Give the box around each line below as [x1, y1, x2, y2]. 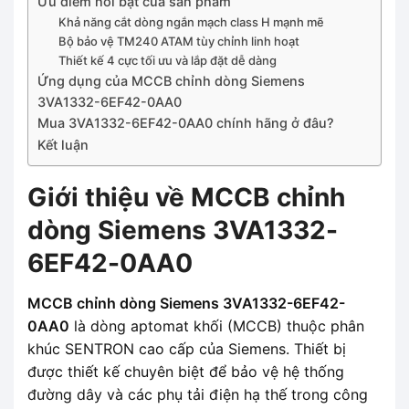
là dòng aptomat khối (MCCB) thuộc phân [69, 316, 364, 335]
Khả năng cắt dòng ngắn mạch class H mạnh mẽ [58, 14, 324, 29]
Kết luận [37, 136, 89, 152]
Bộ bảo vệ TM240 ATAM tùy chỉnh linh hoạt [58, 33, 299, 48]
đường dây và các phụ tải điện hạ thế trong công [27, 384, 368, 404]
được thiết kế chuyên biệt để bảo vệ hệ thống [27, 362, 344, 381]
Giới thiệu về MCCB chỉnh [27, 181, 345, 213]
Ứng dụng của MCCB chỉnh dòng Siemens [37, 72, 305, 89]
